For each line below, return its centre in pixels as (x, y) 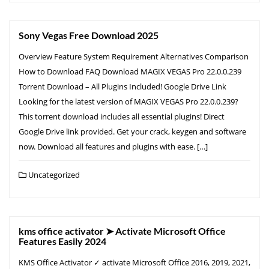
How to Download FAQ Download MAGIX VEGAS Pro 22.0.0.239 (130, 71)
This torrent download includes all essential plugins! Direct (122, 116)
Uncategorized (53, 174)
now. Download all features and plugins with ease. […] (113, 146)
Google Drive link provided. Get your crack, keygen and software (132, 131)
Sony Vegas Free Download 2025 (89, 35)
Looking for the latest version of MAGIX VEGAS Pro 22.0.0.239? (128, 101)
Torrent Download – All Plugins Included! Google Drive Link (122, 86)
